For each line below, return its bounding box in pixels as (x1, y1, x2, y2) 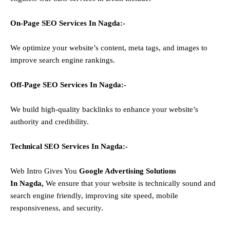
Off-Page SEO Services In (10, 80, 99, 89)
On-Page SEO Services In (10, 18, 98, 27)
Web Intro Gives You (10, 166, 79, 175)
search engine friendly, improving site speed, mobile (10, 191, 178, 200)
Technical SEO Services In (10, 142, 101, 150)
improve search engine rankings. (10, 55, 115, 64)
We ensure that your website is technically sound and (46, 179, 216, 187)
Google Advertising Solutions (79, 166, 176, 175)
